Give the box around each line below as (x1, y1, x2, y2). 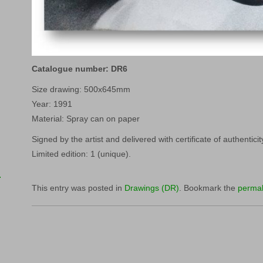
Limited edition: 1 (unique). (32, 149, 131, 159)
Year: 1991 (32, 99, 73, 109)
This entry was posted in (32, 183, 125, 193)
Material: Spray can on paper (32, 113, 140, 123)
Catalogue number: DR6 (32, 63, 128, 73)
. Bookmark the (179, 183, 238, 193)
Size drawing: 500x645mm (32, 84, 131, 94)
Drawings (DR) (124, 183, 180, 193)
